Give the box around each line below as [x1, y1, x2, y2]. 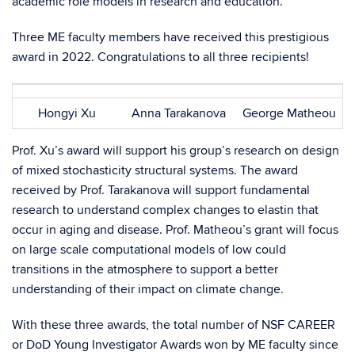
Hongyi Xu [37, 105, 96, 121]
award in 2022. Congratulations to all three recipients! [12, 49, 309, 65]
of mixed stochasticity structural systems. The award [12, 162, 298, 178]
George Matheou [242, 105, 336, 121]
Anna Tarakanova [131, 105, 226, 121]
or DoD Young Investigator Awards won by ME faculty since [12, 337, 338, 353]
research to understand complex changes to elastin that [12, 202, 319, 218]
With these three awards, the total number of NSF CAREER [12, 317, 335, 333]
